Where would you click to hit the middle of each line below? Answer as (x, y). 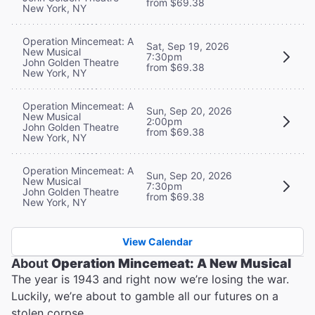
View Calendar (157, 241)
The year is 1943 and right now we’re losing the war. (150, 279)
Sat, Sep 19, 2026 (188, 46)
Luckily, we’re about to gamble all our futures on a (145, 296)
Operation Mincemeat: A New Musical (171, 263)
